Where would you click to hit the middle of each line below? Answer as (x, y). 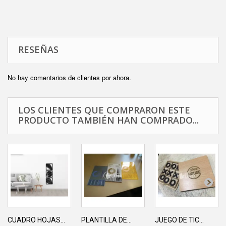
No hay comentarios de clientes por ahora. (69, 78)
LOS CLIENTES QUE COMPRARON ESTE (104, 110)
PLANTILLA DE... (106, 220)
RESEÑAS (38, 50)
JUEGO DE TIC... (179, 220)
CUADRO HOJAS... (36, 220)
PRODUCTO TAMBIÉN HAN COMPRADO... (108, 120)
